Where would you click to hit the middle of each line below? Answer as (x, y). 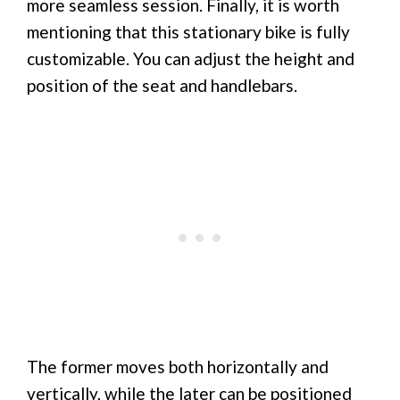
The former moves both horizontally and (178, 366)
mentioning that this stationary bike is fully (188, 32)
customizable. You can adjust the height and (191, 59)
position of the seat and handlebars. (162, 86)
